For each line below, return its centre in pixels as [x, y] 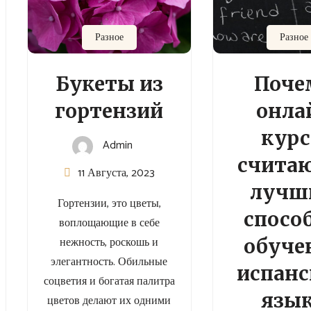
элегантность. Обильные [109, 262]
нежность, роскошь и [109, 242]
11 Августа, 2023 [116, 173]
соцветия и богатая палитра [109, 281]
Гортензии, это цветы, [109, 203]
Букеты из [109, 84]
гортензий [109, 111]
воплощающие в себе [109, 223]
